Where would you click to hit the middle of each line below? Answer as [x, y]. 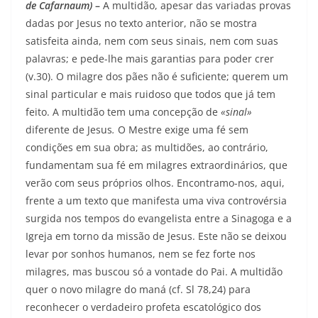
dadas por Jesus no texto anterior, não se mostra [141, 23]
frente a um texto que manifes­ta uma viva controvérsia [156, 201]
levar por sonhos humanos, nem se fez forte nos [141, 254]
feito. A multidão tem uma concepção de [123, 112]
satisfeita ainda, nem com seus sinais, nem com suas [152, 41]
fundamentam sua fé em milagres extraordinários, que [157, 165]
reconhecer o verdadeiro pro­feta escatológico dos [143, 307]
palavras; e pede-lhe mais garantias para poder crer [150, 59]
